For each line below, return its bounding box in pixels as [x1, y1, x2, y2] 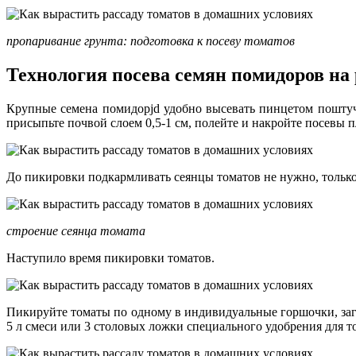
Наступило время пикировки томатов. [6, 250, 215, 265]
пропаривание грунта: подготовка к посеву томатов [6, 34, 295, 48]
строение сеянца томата [6, 223, 145, 238]
